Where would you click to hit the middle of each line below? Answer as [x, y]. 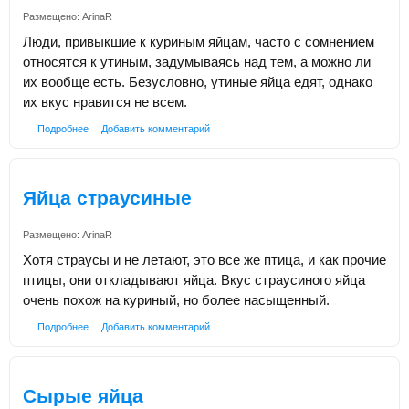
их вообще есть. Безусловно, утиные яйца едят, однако [198, 81]
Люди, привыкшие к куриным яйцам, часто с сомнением [199, 41]
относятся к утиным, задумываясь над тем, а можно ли [197, 61]
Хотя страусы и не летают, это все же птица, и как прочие [204, 259]
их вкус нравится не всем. [105, 101]
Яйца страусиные [107, 198]
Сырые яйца [83, 396]
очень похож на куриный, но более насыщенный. [176, 299]
